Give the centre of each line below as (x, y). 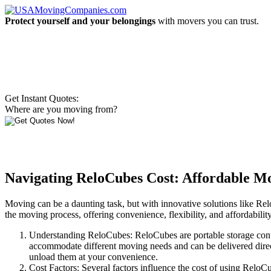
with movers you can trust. (207, 21)
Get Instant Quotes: (42, 98)
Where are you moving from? (61, 109)
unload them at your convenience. (93, 256)
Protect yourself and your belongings (80, 21)
